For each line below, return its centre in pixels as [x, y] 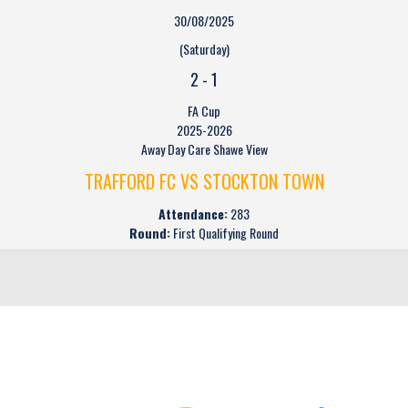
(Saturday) [204, 49]
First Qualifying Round [224, 233]
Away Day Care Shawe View [204, 149]
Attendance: [193, 214]
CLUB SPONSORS [204, 366]
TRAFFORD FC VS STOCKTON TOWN [204, 181]
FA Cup [204, 111]
